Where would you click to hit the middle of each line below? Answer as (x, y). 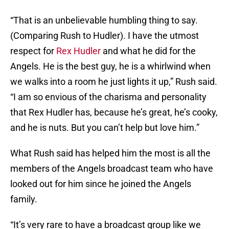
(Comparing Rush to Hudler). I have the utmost (105, 36)
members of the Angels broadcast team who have (112, 169)
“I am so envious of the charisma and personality (108, 97)
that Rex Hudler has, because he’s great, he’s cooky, (114, 112)
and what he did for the (148, 51)
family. (24, 199)
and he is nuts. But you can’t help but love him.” (105, 128)
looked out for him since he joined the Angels (101, 184)
